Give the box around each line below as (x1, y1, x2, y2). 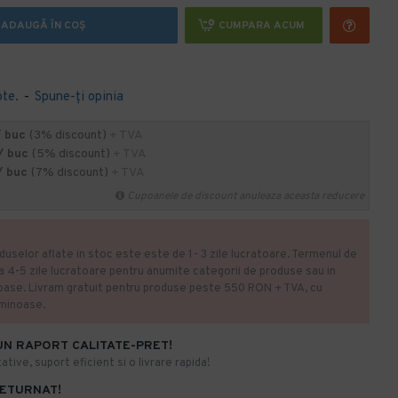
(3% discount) (29, 128, 109, 143)
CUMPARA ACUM (219, 18, 306, 33)
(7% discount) (31, 165, 111, 180)
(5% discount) (32, 147, 113, 162)
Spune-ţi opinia (35, 89, 123, 106)
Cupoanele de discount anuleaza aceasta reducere (127, 189, 364, 203)
